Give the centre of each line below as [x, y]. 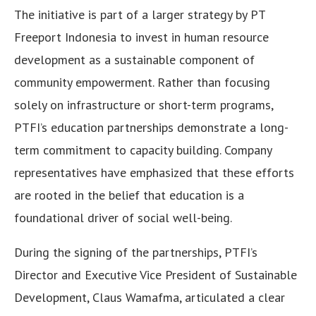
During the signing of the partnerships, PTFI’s [136, 253]
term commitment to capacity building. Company [143, 150]
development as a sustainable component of [134, 60]
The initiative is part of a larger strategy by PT [140, 15]
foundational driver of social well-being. [123, 218]
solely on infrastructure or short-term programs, [144, 105]
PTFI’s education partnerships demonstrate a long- [151, 128]
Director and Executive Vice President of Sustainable [156, 275]
